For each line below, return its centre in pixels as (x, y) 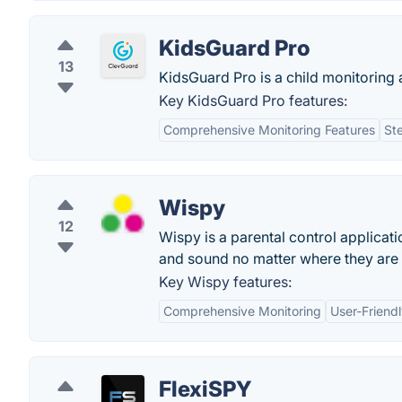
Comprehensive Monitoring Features (269, 130)
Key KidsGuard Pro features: (253, 100)
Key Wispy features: (225, 282)
